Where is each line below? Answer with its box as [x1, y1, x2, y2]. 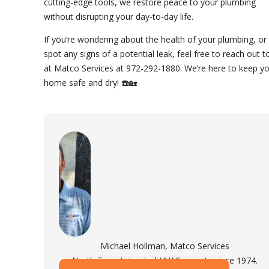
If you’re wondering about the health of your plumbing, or [44, 34, 267, 46]
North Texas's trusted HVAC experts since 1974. [71, 255, 258, 267]
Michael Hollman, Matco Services [100, 240, 229, 252]
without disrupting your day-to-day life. [44, 11, 193, 23]
